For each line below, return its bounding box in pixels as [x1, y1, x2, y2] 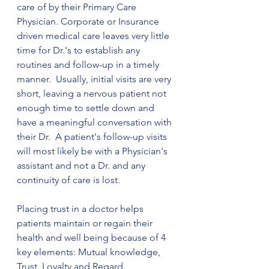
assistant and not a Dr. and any [17, 159, 148, 171]
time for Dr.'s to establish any [17, 44, 142, 56]
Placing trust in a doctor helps [17, 202, 146, 214]
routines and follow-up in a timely [17, 58, 162, 70]
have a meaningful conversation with [17, 116, 174, 128]
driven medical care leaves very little [17, 29, 172, 41]
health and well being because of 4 [17, 231, 168, 243]
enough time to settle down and [17, 101, 157, 113]
